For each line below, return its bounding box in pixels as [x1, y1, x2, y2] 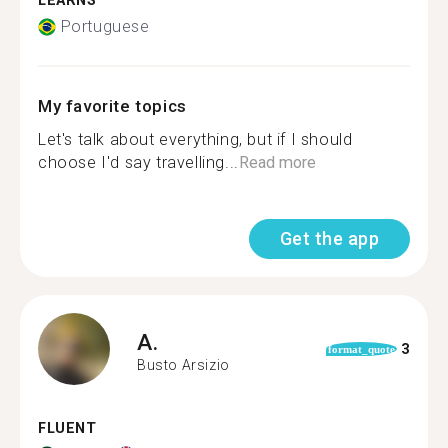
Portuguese [60, 17, 150, 36]
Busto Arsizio [137, 356, 230, 373]
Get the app [279, 228, 379, 249]
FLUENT [38, 420, 97, 437]
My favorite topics [38, 96, 187, 116]
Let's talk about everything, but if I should [38, 130, 353, 149]
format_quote [327, 343, 395, 355]
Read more [238, 153, 316, 172]
